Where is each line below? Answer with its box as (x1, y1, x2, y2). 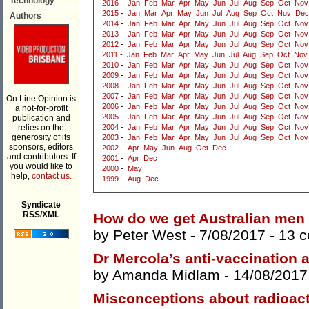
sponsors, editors (9, 142, 73, 152)
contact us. (31, 171, 72, 181)
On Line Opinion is (6, 94, 76, 103)
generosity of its (12, 132, 70, 142)
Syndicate (21, 200, 61, 210)
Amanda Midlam (112, 267, 220, 283)
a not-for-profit (14, 103, 68, 113)
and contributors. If (6, 152, 76, 161)
